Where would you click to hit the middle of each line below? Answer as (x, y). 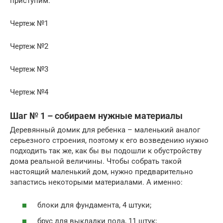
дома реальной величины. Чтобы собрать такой (96, 161)
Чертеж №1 (29, 23)
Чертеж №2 (29, 46)
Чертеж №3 (29, 69)
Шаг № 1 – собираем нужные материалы (96, 115)
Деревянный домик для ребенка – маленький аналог (105, 130)
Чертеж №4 (29, 92)
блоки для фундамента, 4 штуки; (94, 205)
